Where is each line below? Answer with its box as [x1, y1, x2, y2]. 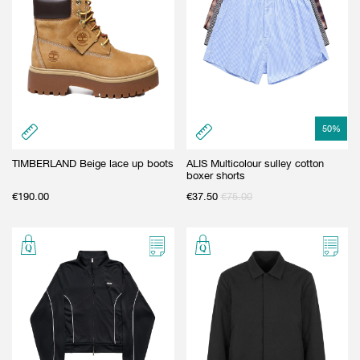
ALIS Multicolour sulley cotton [186, 157, 324, 170]
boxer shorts [186, 169, 245, 182]
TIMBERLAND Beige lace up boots [12, 157, 174, 170]
